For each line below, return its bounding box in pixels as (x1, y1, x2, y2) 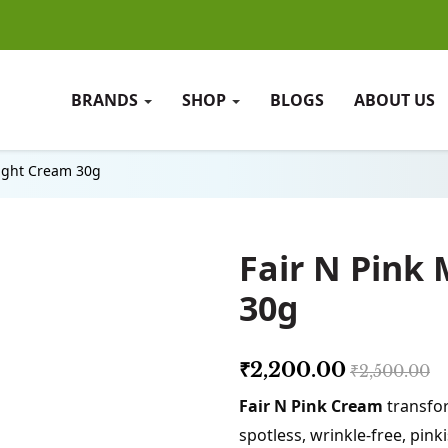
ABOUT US (353, 89, 435, 111)
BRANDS (70, 89, 142, 111)
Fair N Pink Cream (239, 395, 383, 417)
